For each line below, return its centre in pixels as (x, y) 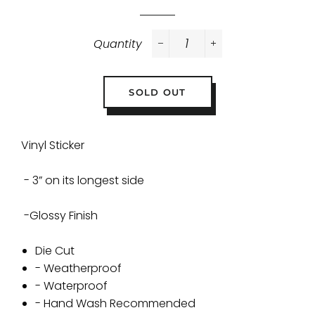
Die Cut (55, 251)
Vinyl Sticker (53, 145)
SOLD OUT (157, 92)
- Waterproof (71, 286)
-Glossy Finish (59, 216)
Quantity (117, 44)
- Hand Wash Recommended (115, 303)
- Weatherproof (78, 268)
